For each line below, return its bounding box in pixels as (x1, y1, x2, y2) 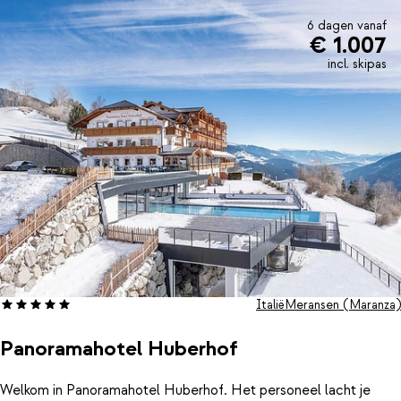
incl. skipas (328, 56, 387, 73)
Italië (256, 297, 285, 314)
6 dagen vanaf (307, 18, 387, 35)
